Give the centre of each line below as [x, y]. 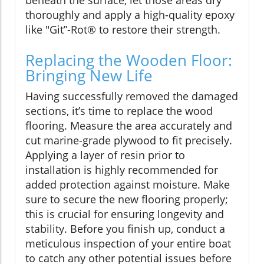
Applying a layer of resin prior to [105, 155]
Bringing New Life [89, 76]
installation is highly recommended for [122, 170]
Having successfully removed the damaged [132, 96]
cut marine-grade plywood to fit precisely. [129, 141]
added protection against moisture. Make [128, 185]
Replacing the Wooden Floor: [129, 60]
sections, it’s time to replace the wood [119, 111]
